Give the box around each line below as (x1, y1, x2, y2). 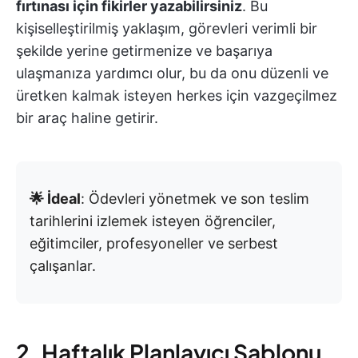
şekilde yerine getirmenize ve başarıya (16, 42, 272, 60)
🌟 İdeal (30, 190, 81, 208)
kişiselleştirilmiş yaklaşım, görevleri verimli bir (16, 20, 317, 38)
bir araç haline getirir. (16, 109, 158, 127)
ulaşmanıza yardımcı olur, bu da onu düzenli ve (16, 65, 328, 82)
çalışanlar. (30, 257, 96, 275)
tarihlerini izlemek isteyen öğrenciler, (30, 213, 276, 230)
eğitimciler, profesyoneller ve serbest (30, 235, 278, 253)
